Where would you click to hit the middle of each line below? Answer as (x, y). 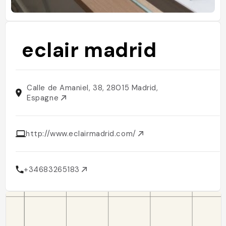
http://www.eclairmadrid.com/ (82, 134)
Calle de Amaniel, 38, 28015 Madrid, (93, 88)
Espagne (44, 98)
